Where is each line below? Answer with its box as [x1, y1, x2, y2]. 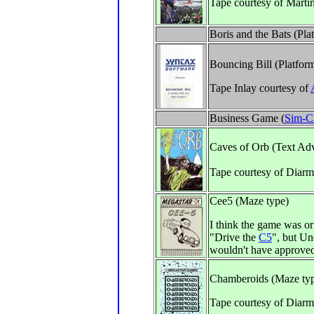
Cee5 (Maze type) [210, 195, 289, 207]
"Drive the [210, 231, 259, 243]
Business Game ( [210, 112, 285, 124]
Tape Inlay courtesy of [210, 82, 310, 94]
